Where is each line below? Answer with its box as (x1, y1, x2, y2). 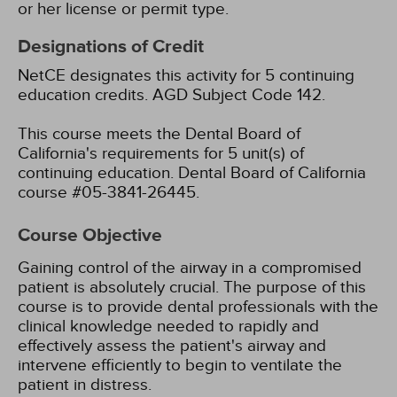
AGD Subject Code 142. (152, 85, 325, 105)
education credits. (18, 85, 148, 105)
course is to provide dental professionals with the (18, 297, 378, 316)
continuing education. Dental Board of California (18, 163, 366, 183)
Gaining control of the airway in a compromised (18, 258, 362, 277)
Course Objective (18, 224, 162, 247)
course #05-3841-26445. (18, 183, 199, 202)
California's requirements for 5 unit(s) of (18, 144, 304, 163)
